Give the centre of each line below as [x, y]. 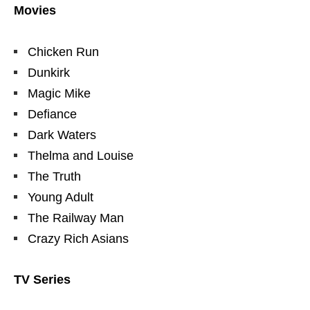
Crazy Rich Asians [78, 238]
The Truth [54, 176]
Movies [35, 10]
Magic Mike [59, 93]
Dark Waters [62, 135]
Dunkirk [49, 72]
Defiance [52, 114]
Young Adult [61, 197]
